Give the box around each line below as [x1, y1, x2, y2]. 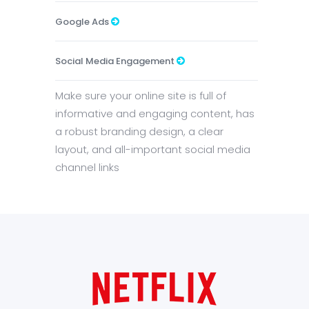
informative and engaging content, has [55, 106, 255, 121]
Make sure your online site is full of [55, 88, 226, 103]
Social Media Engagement [55, 54, 177, 68]
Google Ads [55, 14, 111, 28]
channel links [55, 159, 119, 175]
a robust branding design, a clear [55, 123, 223, 139]
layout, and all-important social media [55, 141, 250, 157]
